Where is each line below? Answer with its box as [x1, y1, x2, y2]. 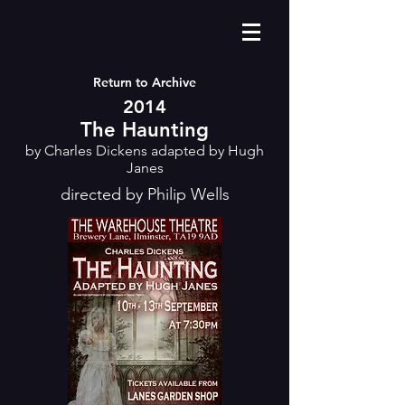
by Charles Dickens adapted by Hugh [25, 142, 264, 159]
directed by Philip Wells [60, 184, 230, 204]
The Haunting [80, 118, 209, 142]
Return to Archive [93, 74, 196, 90]
